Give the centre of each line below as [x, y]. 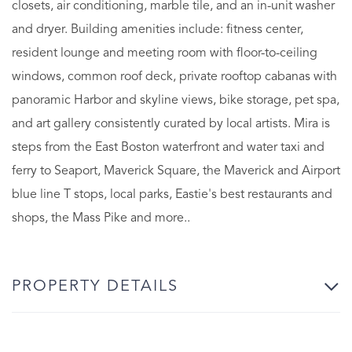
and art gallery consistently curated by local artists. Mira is [171, 124]
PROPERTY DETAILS [95, 286]
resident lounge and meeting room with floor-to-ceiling [165, 53]
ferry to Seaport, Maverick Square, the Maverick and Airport [176, 171]
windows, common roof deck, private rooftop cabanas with [174, 77]
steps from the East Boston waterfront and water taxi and [168, 147]
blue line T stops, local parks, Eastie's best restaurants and [172, 194]
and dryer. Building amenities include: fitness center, [158, 29]
